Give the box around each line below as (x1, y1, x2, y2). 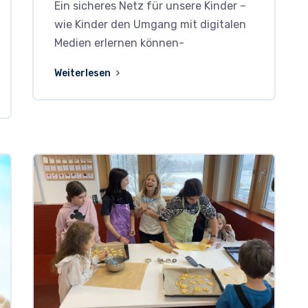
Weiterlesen (54, 67, 113, 80)
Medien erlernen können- (54, 36, 185, 50)
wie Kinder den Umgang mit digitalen (54, 18, 247, 32)
